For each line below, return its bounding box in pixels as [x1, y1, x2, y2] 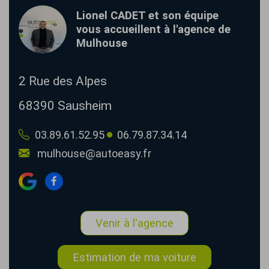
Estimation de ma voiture [73, 251, 196, 264]
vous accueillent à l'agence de [76, 23, 231, 35]
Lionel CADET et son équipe [76, 9, 219, 22]
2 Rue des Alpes [19, 74, 107, 88]
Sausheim [58, 98, 112, 113]
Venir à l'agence [95, 217, 174, 229]
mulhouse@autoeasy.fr [37, 147, 151, 160]
